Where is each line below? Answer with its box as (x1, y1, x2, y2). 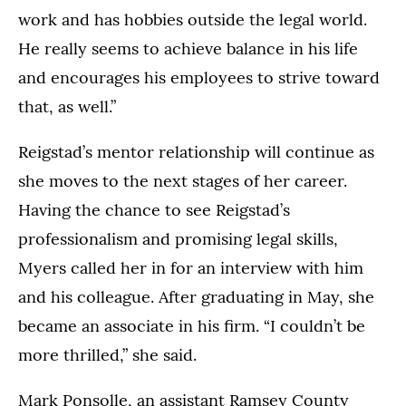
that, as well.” (18, 95, 116, 117)
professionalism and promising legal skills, (18, 227, 338, 249)
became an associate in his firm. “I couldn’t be (18, 314, 365, 336)
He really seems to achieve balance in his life (18, 37, 358, 59)
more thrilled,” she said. (18, 343, 197, 365)
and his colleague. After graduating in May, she (18, 285, 374, 307)
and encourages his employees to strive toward (18, 66, 380, 88)
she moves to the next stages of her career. (18, 169, 347, 191)
